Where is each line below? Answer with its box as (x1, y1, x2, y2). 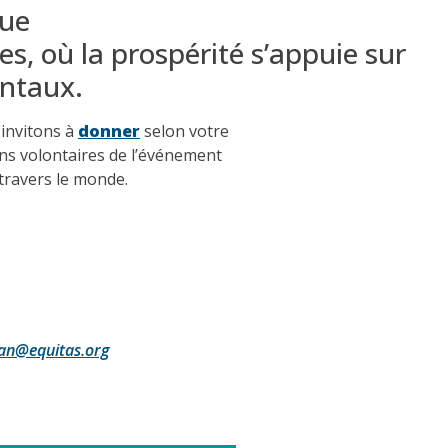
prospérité (111, 33, 244, 72)
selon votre (140, 119, 229, 142)
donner (78, 119, 140, 142)
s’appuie (251, 33, 358, 72)
